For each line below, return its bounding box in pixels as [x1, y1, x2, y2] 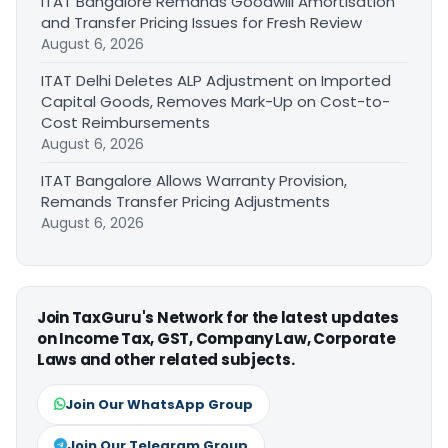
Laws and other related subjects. [37, 348, 295, 370]
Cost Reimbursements [41, 111, 210, 133]
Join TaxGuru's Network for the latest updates [37, 306, 399, 328]
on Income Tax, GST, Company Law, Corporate [37, 327, 396, 349]
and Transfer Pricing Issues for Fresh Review [41, 11, 362, 33]
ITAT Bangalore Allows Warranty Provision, [41, 169, 347, 191]
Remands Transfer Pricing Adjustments [41, 190, 330, 212]
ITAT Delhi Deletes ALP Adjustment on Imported [41, 69, 391, 91]
